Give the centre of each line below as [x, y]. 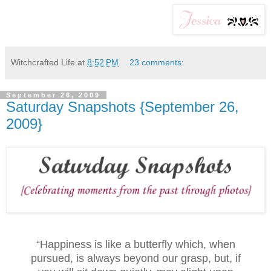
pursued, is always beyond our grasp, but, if [135, 258]
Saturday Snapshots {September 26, [122, 107]
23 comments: [157, 63]
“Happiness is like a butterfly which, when [135, 244]
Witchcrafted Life [43, 63]
